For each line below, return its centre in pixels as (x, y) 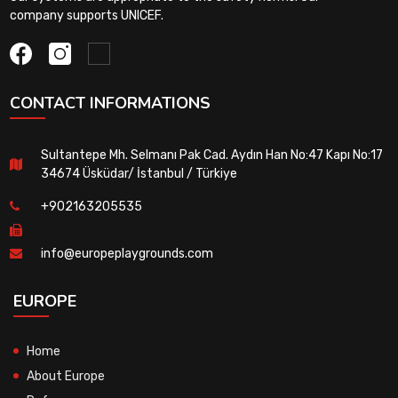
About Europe (66, 376)
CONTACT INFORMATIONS (110, 103)
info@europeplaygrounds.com (127, 253)
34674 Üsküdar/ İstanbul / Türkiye (139, 173)
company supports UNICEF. (86, 15)
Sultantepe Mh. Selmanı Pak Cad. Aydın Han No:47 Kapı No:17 (211, 155)
